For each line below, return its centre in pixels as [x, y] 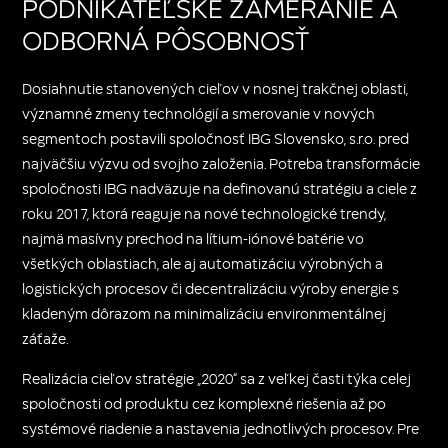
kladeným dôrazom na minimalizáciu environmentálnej [204, 313]
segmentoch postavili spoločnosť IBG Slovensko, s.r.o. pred [216, 138]
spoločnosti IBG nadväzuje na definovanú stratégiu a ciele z [220, 188]
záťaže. [45, 338]
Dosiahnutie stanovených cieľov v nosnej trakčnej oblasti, [215, 88]
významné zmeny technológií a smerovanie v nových [199, 113]
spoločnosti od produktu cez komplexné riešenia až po [204, 403]
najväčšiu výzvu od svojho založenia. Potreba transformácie [221, 163]
